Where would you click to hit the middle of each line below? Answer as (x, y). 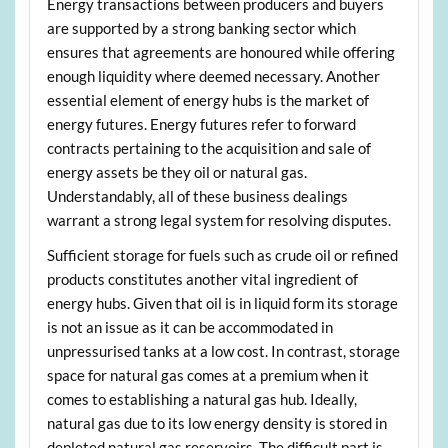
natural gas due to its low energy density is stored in (216, 422)
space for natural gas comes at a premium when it (207, 374)
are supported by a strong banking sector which (201, 27)
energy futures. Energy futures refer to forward (201, 123)
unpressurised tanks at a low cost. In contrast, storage (223, 350)
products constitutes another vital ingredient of (202, 278)
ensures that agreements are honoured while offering (220, 51)
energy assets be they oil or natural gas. (176, 171)
